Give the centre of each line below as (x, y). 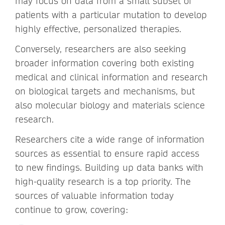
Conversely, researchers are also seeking (101, 49)
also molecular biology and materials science (110, 105)
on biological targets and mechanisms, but (105, 91)
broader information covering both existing (105, 63)
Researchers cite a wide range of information (110, 139)
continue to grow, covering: (72, 209)
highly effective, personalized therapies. (98, 29)
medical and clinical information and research (111, 77)
